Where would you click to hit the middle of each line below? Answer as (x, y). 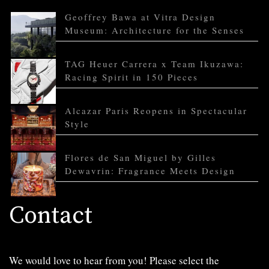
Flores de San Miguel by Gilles (141, 158)
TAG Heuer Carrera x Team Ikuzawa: (154, 64)
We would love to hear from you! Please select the (114, 261)
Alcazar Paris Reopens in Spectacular (156, 111)
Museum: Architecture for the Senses (155, 30)
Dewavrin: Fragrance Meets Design (150, 171)
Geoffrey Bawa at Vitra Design (140, 17)
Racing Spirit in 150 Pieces (131, 77)
